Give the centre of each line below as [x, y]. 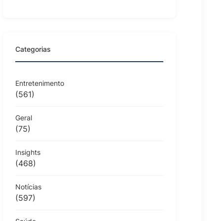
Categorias [33, 49]
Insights [28, 152]
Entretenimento [40, 83]
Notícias [28, 186]
